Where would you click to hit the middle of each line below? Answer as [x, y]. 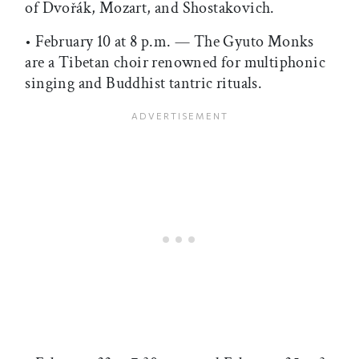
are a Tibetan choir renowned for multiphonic [175, 63]
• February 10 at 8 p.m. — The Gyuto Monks [169, 42]
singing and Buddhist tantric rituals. [144, 84]
